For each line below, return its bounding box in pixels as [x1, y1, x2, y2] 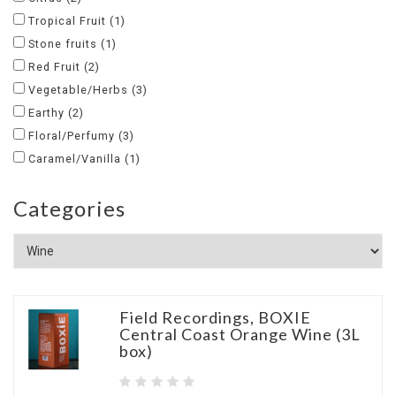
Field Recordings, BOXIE [119, 308, 311, 327]
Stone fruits [28, 37, 101, 50]
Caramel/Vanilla [28, 152, 125, 165]
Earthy [28, 106, 68, 119]
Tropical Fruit [28, 14, 110, 27]
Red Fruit [28, 60, 84, 73]
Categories [13, 195, 126, 221]
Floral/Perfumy [28, 129, 118, 142]
